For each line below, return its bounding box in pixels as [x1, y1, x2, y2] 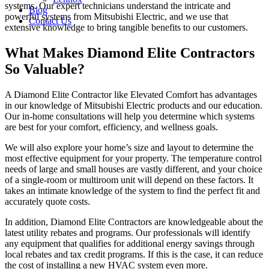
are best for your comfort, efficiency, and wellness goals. [5, 122, 218, 133]
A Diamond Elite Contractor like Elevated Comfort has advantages [5, 89, 257, 100]
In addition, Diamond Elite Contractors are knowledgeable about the [5, 217, 263, 228]
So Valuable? [5, 61, 85, 77]
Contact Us [29, 16, 71, 26]
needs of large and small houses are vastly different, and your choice [5, 164, 262, 175]
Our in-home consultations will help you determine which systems [5, 111, 255, 122]
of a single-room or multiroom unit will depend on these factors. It [5, 175, 253, 186]
